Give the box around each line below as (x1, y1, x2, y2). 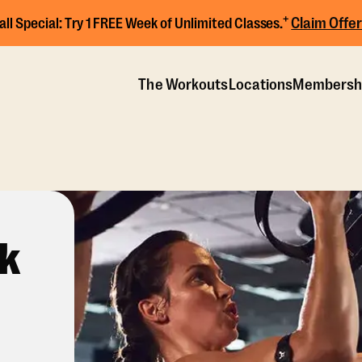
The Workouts (138, 75, 229, 94)
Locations (228, 75, 293, 94)
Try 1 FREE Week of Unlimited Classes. (61, 15, 284, 32)
